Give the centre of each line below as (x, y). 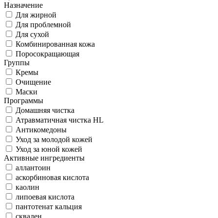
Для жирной (36, 15)
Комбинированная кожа (55, 44)
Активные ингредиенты (44, 158)
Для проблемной (43, 24)
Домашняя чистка (45, 110)
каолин (27, 187)
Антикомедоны (41, 129)
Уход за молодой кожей (54, 139)
